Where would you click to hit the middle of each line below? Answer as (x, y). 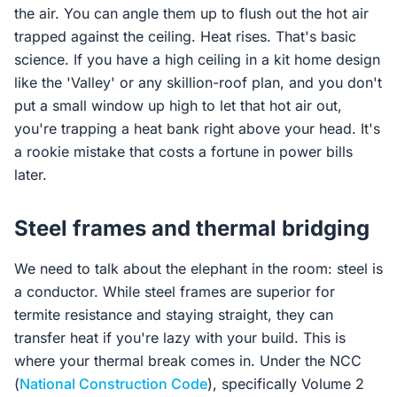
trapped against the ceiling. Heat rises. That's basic (185, 36)
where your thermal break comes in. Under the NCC (188, 361)
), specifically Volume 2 (286, 384)
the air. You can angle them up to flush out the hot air (191, 13)
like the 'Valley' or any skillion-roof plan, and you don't (198, 82)
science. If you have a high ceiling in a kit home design (197, 59)
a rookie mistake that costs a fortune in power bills (183, 152)
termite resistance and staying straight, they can (174, 315)
